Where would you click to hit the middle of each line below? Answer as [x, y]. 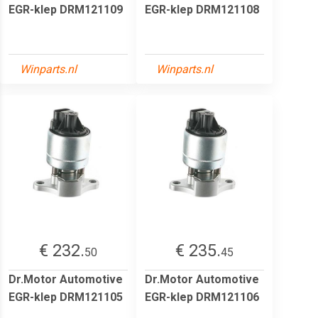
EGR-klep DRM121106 [202, 297]
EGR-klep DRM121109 [66, 9]
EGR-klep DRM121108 [202, 9]
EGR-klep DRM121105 [66, 297]
